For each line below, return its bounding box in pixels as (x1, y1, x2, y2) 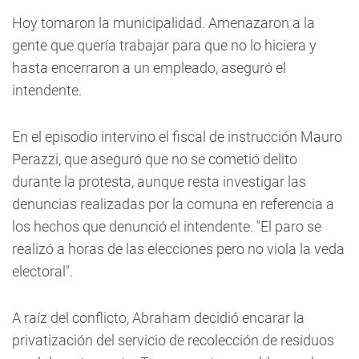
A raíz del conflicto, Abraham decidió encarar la (12, 309, 305, 326)
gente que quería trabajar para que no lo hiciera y (12, 37, 317, 54)
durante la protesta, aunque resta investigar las (12, 173, 306, 190)
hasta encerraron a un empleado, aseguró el (12, 59, 286, 76)
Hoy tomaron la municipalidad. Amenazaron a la (12, 14, 315, 31)
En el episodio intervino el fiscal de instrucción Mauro (12, 128, 342, 145)
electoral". (12, 263, 73, 280)
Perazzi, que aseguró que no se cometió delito (12, 151, 297, 167)
